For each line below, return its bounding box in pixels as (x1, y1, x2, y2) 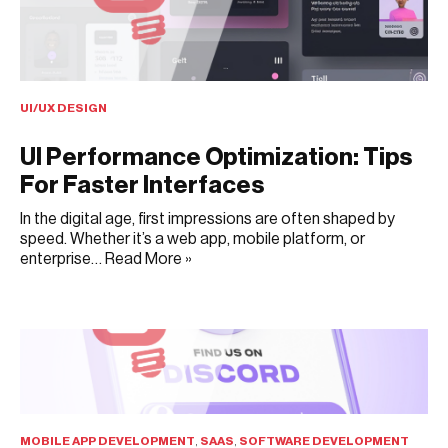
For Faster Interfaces (20, 173, 264, 198)
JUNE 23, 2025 (20, 280, 104, 293)
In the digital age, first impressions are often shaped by (20, 211, 395, 228)
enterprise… (20, 251, 105, 268)
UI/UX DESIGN (20, 102, 107, 115)
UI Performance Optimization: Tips (20, 145, 412, 170)
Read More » (105, 251, 192, 268)
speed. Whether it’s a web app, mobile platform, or (20, 231, 365, 248)
